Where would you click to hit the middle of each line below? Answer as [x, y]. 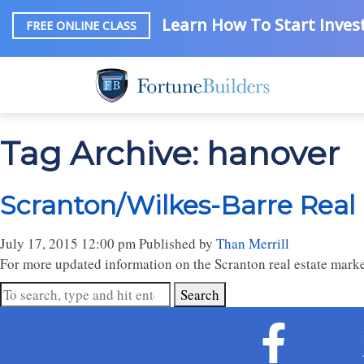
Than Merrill [253, 243]
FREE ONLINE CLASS [81, 25]
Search [200, 295]
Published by [178, 243]
